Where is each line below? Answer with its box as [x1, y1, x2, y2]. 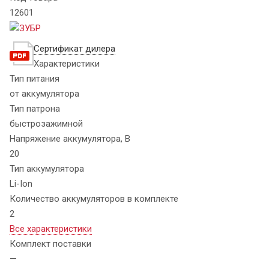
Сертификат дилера [34, 43, 115, 54]
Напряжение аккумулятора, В [10, 133, 130, 144]
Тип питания [10, 73, 59, 84]
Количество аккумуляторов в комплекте [10, 193, 178, 204]
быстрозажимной [10, 118, 83, 129]
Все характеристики [10, 223, 92, 234]
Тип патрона [10, 103, 60, 114]
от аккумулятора [10, 88, 79, 99]
